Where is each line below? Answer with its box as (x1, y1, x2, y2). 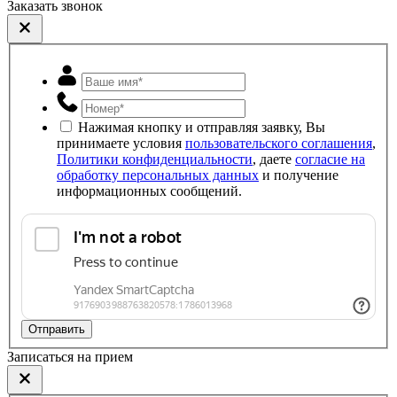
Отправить (28, 322, 85, 336)
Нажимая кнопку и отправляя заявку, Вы (78, 119, 325, 135)
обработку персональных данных (57, 167, 259, 183)
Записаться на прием (7, 348, 133, 364)
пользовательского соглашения (185, 135, 372, 151)
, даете (253, 151, 295, 167)
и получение (259, 167, 339, 183)
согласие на (295, 151, 365, 167)
